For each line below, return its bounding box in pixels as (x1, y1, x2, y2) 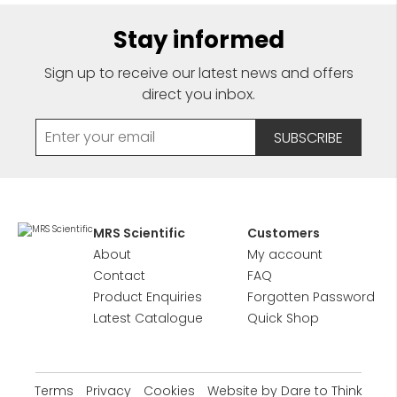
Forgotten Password (247, 288, 375, 306)
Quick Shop (247, 309, 319, 327)
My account (247, 245, 323, 263)
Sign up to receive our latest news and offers (43, 63, 354, 83)
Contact (93, 267, 145, 284)
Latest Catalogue (93, 309, 203, 327)
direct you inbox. (142, 84, 255, 105)
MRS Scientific (93, 224, 185, 242)
